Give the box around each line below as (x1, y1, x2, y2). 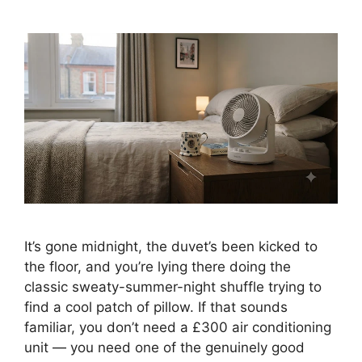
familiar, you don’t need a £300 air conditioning (24, 318, 331, 335)
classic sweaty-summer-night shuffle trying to (24, 278, 322, 295)
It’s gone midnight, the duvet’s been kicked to (24, 238, 318, 255)
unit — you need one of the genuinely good (24, 339, 305, 356)
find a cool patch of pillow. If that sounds (24, 298, 288, 315)
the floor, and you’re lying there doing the (24, 258, 291, 275)
